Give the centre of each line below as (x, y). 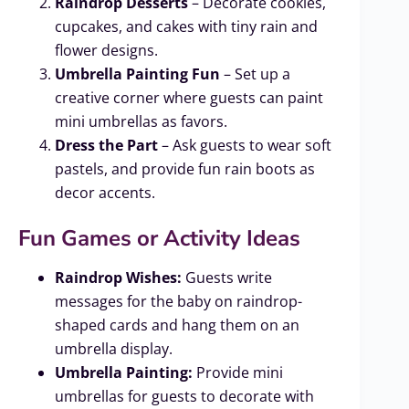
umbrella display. (114, 349)
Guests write (227, 278)
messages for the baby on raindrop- (178, 302)
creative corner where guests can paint (189, 97)
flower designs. (106, 50)
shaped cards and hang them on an (177, 325)
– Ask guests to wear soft (245, 145)
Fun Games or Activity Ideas (159, 238)
